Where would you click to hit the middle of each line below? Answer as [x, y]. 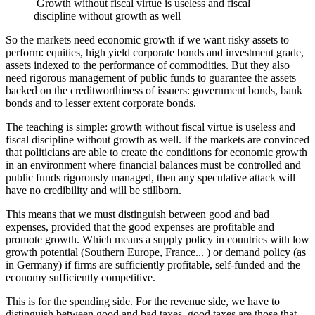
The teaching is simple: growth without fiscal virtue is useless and [150, 127]
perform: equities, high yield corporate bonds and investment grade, [155, 53]
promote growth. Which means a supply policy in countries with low [157, 240]
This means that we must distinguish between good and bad [137, 214]
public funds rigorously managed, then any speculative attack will [150, 178]
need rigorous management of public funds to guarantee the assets [151, 78]
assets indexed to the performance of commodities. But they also [148, 65]
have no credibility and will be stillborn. [94, 191]
